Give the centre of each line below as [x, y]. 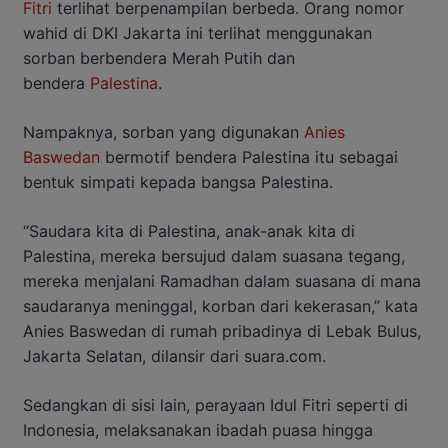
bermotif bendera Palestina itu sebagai [249, 157]
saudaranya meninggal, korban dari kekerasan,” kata [220, 306]
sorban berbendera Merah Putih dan [159, 58]
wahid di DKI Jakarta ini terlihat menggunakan [197, 33]
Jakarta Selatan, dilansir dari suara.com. [174, 356]
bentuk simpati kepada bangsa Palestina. [178, 182]
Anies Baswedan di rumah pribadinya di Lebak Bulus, [222, 331]
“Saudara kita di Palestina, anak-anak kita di [189, 231]
